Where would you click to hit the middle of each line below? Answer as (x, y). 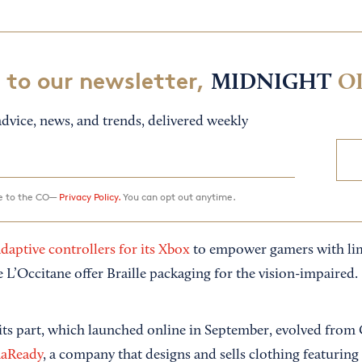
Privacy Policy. (89, 197)
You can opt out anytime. (178, 197)
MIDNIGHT (271, 84)
